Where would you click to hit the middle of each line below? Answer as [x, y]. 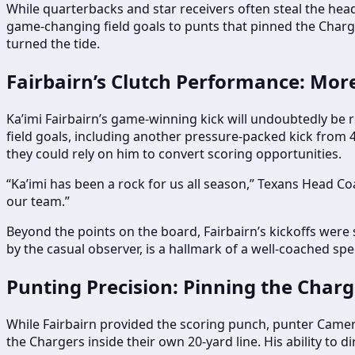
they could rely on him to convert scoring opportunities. [174, 153]
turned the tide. [53, 43]
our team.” [38, 201]
